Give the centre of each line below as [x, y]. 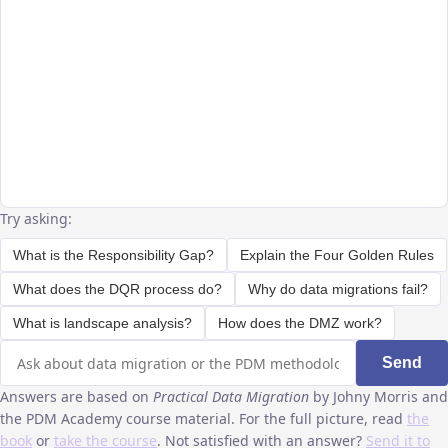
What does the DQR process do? [117, 289]
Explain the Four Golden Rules [337, 255]
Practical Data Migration [231, 396]
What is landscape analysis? [102, 323]
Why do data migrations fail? [338, 289]
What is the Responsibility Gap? [113, 255]
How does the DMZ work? [300, 323]
